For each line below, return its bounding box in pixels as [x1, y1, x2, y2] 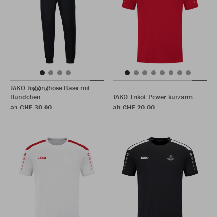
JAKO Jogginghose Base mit [10, 83, 90, 92]
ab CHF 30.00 [10, 103, 52, 111]
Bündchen [10, 93, 41, 101]
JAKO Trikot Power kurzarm [113, 93, 193, 101]
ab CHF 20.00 [113, 103, 155, 111]
